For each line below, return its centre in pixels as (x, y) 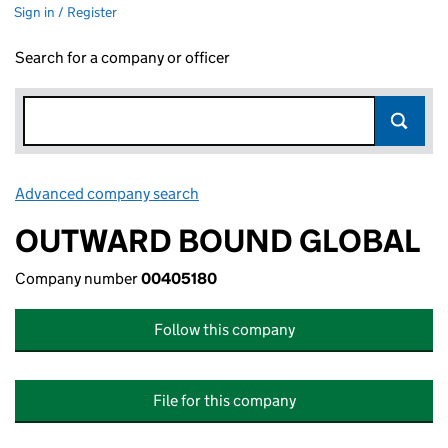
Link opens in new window (290, 193)
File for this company (224, 400)
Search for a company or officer (122, 57)
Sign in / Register (65, 12)
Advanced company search (107, 193)
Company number (78, 278)
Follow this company (224, 329)
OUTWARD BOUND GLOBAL (217, 241)
